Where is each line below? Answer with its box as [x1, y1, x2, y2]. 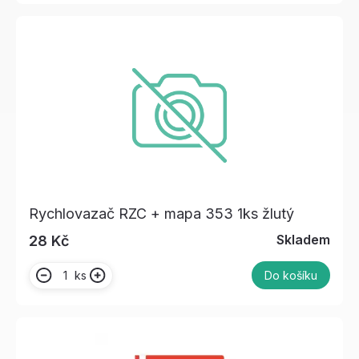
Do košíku [264, 268, 317, 283]
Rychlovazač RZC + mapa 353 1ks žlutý [29, 205, 294, 223]
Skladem [276, 232, 330, 248]
